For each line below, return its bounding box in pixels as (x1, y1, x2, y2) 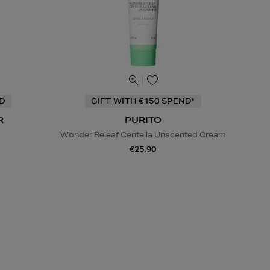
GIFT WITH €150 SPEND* (91, 96, 195, 107)
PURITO (124, 115, 162, 126)
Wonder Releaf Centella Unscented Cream (60, 130, 226, 140)
